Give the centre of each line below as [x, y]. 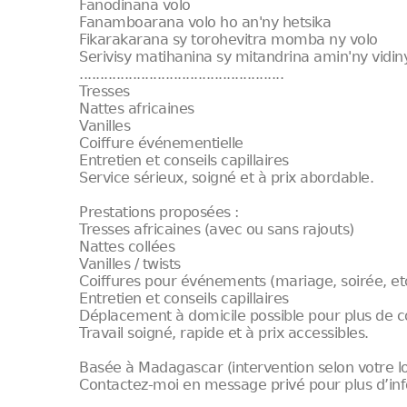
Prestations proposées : [159, 212]
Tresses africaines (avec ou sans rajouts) [217, 229]
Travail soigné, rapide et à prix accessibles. [224, 333]
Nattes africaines [137, 109]
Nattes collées [127, 247]
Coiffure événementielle [161, 143]
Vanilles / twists [130, 264]
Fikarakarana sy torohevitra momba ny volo [228, 40]
